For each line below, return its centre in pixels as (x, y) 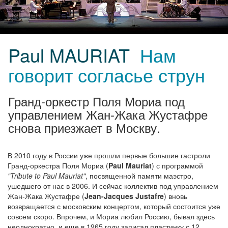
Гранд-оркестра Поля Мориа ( (58, 166)
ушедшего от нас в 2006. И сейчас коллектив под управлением (113, 186)
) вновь (176, 196)
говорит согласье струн (107, 75)
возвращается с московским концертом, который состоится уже (114, 206)
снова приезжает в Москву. (84, 128)
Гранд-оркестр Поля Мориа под (96, 101)
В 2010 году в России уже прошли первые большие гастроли (109, 155)
